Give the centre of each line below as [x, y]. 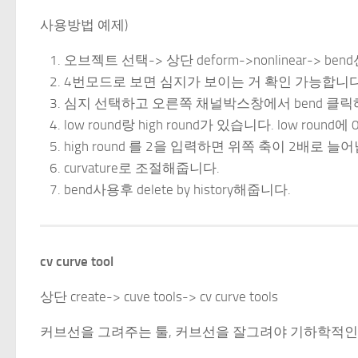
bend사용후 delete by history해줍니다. [177, 190]
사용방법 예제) [84, 25]
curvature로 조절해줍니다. [142, 168]
